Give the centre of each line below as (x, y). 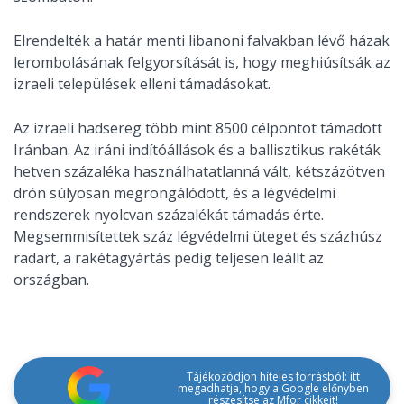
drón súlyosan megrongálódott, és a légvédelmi (174, 193)
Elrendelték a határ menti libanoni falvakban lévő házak (202, 41)
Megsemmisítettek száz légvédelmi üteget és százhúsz (198, 236)
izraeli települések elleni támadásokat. (144, 84)
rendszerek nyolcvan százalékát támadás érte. (169, 215)
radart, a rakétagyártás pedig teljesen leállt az (169, 258)
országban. (51, 280)
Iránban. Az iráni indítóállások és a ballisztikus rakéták (197, 150)
